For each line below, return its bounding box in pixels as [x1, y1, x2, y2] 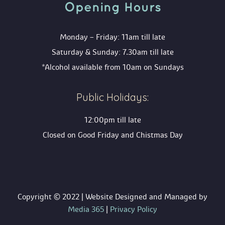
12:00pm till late [84, 116, 141, 125]
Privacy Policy [110, 205, 157, 214]
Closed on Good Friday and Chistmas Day [42, 131, 183, 140]
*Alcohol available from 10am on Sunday [41, 63, 184, 72]
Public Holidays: [76, 91, 149, 103]
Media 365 [68, 205, 104, 214]
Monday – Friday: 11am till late [60, 33, 165, 42]
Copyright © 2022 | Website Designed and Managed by [18, 192, 207, 201]
